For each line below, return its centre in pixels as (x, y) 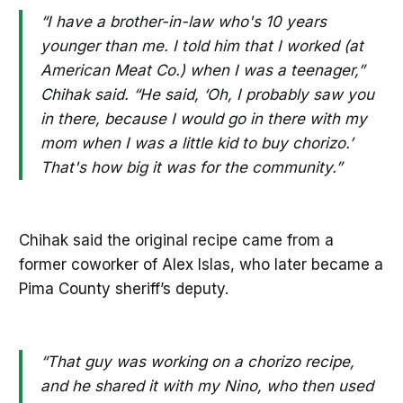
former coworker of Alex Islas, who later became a (201, 264)
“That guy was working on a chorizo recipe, (197, 362)
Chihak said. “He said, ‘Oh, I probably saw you (207, 94)
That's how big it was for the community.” (191, 167)
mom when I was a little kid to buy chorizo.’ (196, 143)
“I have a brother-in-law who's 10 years (183, 21)
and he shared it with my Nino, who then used (206, 386)
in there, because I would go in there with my (203, 118)
